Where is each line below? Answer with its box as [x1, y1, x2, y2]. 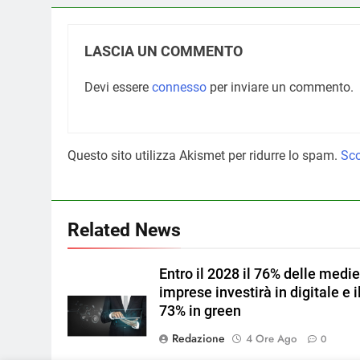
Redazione [171, 329, 225, 346]
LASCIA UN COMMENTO [84, 43, 243, 59]
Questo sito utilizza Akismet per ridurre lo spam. [67, 147, 341, 163]
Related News [67, 218, 181, 241]
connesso [152, 79, 207, 95]
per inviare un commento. [207, 79, 354, 95]
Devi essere [84, 79, 152, 95]
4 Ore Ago [245, 330, 297, 346]
